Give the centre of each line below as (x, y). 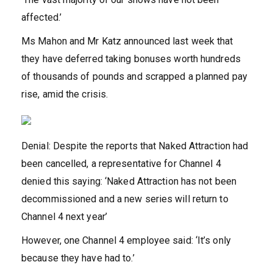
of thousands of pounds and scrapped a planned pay (134, 77)
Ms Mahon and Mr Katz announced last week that (127, 41)
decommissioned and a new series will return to (125, 199)
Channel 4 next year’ (64, 217)
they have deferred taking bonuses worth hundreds (131, 59)
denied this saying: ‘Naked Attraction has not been (129, 182)
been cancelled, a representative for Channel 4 (121, 164)
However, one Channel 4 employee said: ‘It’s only (126, 241)
